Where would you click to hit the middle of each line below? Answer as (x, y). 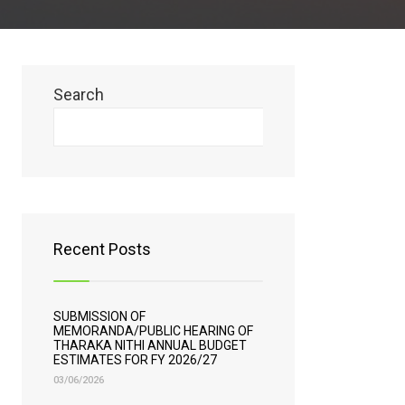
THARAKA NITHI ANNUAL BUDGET (150, 345)
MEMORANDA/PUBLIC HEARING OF (153, 331)
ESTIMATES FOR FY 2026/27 (135, 360)
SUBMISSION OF (99, 316)
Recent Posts (102, 249)
